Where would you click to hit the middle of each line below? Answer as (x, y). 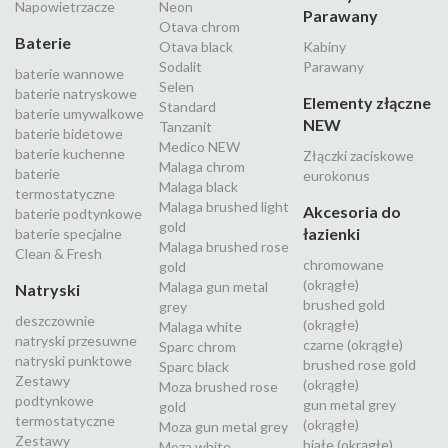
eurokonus (336, 176)
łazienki (331, 234)
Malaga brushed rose (224, 247)
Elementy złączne (367, 103)
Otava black (196, 47)
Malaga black (198, 187)
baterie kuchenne (70, 154)
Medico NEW (199, 147)
